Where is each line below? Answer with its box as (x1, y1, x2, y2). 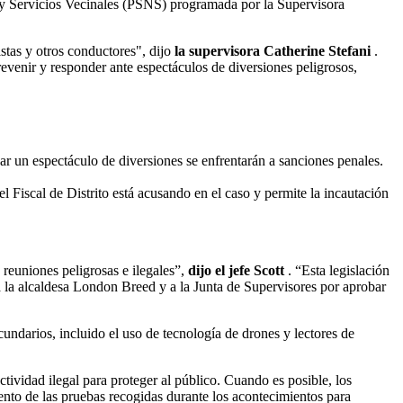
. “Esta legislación (284, 262, 390, 278)
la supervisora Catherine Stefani (175, 42, 371, 58)
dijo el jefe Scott (188, 262, 284, 278)
